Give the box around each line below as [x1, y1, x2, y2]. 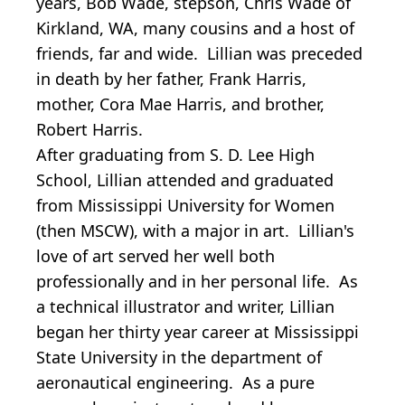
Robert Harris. [36, 118, 143, 141]
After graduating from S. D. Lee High [36, 144, 315, 166]
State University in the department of [36, 346, 322, 369]
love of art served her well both [36, 245, 275, 268]
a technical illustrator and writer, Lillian [36, 296, 334, 318]
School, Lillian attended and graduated [36, 169, 334, 192]
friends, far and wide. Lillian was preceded [36, 42, 363, 65]
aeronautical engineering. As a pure [36, 372, 315, 394]
